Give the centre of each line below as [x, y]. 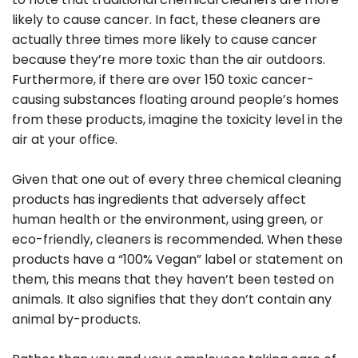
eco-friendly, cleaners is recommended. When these [177, 239]
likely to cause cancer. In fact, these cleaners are [166, 19]
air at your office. [65, 139]
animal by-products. [76, 319]
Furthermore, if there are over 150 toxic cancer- [163, 79]
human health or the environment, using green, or [168, 219]
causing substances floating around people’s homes [175, 99]
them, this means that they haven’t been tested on [173, 279]
